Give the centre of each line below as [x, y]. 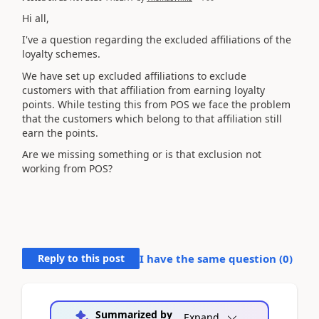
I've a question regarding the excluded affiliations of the [157, 40]
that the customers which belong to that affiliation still [152, 118]
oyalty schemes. [63, 54]
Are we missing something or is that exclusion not [142, 154]
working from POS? [67, 168]
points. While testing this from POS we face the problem [156, 104]
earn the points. [60, 132]
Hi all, [36, 18]
